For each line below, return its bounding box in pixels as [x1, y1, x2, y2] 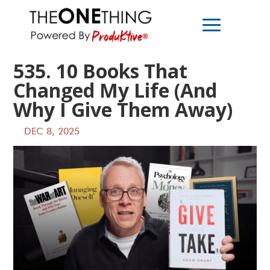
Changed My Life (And [13, 77, 218, 104]
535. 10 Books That [13, 58, 188, 84]
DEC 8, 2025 [24, 127, 80, 137]
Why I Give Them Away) [13, 96, 233, 123]
